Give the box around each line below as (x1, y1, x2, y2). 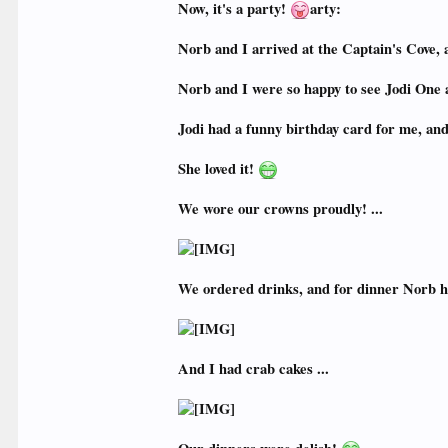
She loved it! (178, 158, 259, 179)
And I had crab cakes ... (178, 358, 330, 379)
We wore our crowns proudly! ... (178, 198, 384, 219)
